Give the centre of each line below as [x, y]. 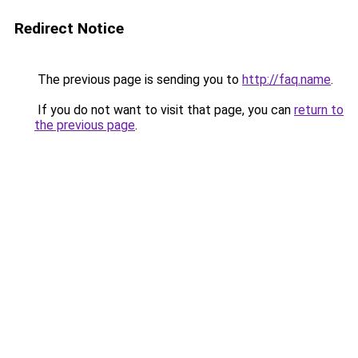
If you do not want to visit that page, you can [164, 110]
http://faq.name [286, 80]
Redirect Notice [69, 28]
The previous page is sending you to [138, 80]
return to [319, 110]
